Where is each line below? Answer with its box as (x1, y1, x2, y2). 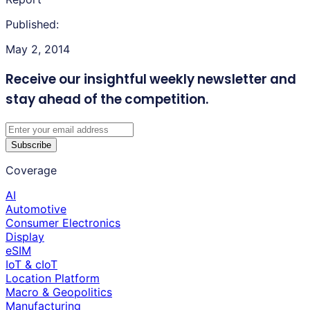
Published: (6, 17, 59, 31)
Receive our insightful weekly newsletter (6, 69, 267, 89)
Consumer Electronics (6, 216, 120, 230)
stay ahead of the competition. (6, 89, 208, 109)
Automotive (6, 202, 66, 217)
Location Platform (6, 271, 100, 286)
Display (6, 230, 44, 244)
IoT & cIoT (6, 257, 57, 272)
